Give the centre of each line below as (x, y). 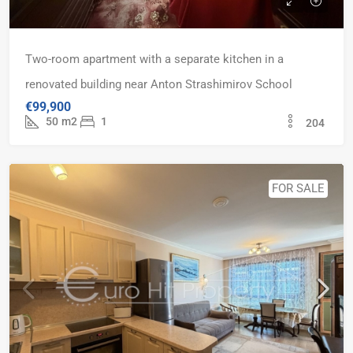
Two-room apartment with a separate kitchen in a (154, 59)
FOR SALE (298, 188)
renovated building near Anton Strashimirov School (159, 84)
